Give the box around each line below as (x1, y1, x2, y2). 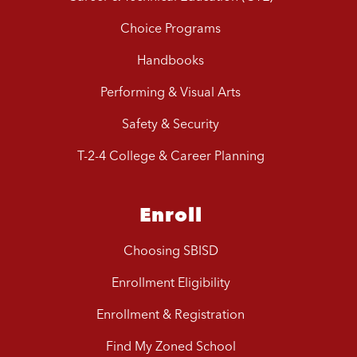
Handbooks (137, 52, 204, 69)
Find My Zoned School (105, 338, 236, 355)
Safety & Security (122, 116, 219, 132)
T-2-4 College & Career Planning (76, 147, 265, 164)
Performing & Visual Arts (100, 84, 241, 100)
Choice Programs (120, 20, 221, 37)
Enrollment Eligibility (111, 274, 230, 291)
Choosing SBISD (123, 242, 218, 259)
